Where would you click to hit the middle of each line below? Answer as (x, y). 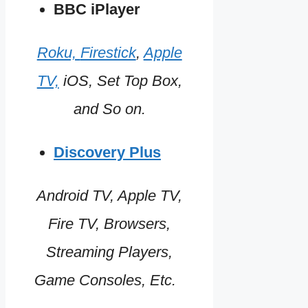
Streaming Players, (110, 252)
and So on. (109, 109)
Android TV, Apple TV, (110, 196)
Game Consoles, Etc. (110, 280)
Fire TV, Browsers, (110, 224)
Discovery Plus (107, 153)
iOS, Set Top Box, (120, 81)
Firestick (108, 53)
